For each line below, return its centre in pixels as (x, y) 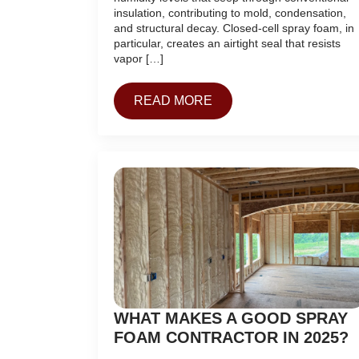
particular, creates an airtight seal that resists (227, 44)
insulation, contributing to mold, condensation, (230, 13)
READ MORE (173, 101)
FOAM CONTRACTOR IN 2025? (231, 338)
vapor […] (139, 59)
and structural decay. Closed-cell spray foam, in (234, 28)
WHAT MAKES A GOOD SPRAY (231, 319)
